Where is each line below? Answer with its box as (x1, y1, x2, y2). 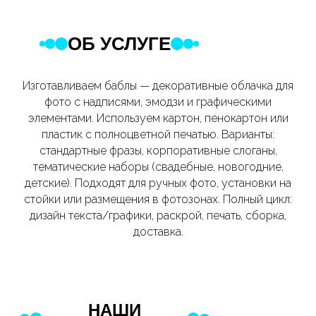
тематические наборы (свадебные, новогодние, (32, 160, 284, 174)
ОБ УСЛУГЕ (68, 33, 171, 54)
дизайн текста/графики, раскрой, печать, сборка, (30, 209, 286, 222)
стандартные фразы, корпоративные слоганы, (39, 144, 277, 157)
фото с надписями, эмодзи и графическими (44, 95, 272, 109)
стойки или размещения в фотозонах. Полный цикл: (24, 193, 292, 206)
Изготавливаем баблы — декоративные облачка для (23, 79, 293, 92)
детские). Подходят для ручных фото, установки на (25, 176, 291, 190)
